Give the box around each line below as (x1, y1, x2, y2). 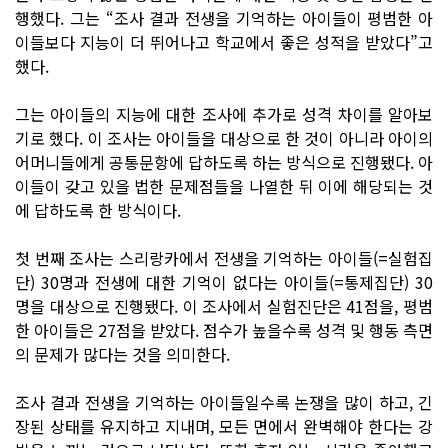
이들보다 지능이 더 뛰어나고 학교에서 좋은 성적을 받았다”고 (15, 29, 433, 54)
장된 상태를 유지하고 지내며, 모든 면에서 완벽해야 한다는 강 (15, 413, 433, 438)
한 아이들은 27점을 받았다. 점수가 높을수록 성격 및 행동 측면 (15, 317, 433, 342)
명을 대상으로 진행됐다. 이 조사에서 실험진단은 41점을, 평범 (15, 293, 433, 318)
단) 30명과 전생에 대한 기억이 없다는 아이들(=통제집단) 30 (15, 269, 433, 294)
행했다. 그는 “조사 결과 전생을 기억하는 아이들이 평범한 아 (15, 5, 433, 30)
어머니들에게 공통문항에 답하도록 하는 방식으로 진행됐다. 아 (15, 149, 433, 174)
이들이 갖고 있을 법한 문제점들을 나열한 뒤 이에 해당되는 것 (15, 173, 433, 198)
